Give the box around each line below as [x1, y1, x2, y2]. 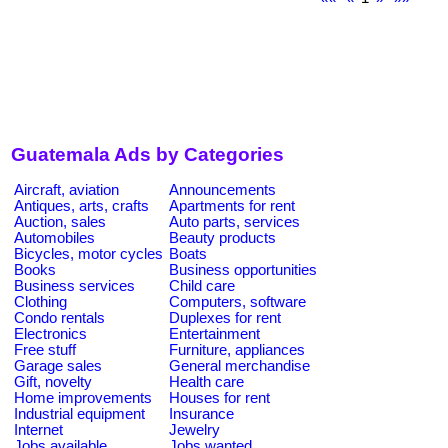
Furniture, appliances [169, 341, 305, 358]
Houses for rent [169, 389, 270, 406]
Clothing [14, 293, 67, 310]
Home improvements [14, 389, 152, 406]
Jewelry [169, 421, 220, 438]
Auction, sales [14, 213, 106, 230]
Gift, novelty [14, 373, 92, 390]
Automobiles [14, 229, 95, 246]
